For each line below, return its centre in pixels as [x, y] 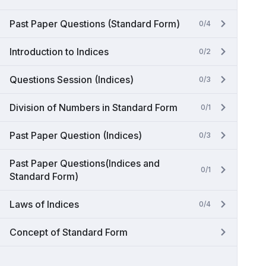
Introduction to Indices [59, 52]
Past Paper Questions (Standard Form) [95, 24]
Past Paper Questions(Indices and [85, 163]
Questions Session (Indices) [72, 80]
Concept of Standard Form [69, 232]
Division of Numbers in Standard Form [94, 107]
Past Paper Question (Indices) [76, 135]
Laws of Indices [44, 204]
